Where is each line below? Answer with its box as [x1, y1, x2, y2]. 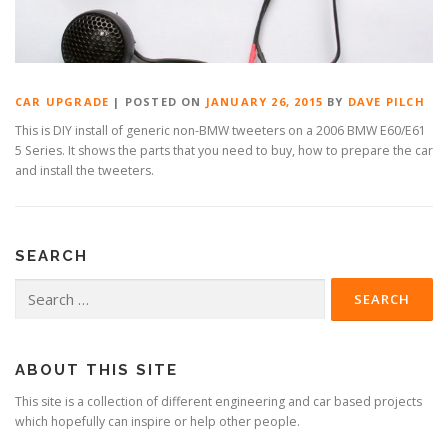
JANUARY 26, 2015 [205, 94, 324, 110]
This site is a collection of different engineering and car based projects [15, 393, 422, 411]
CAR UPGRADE [15, 94, 110, 110]
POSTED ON [124, 94, 206, 110]
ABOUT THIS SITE [15, 361, 178, 380]
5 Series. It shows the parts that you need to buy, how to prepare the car [15, 142, 433, 160]
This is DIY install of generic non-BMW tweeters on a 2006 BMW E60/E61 [15, 122, 426, 140]
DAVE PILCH [347, 94, 425, 110]
